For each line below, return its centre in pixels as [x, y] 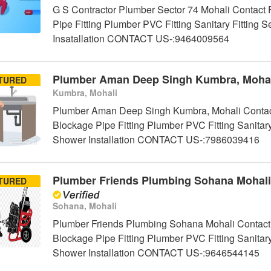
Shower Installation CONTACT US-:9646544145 [156, 253]
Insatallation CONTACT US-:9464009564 [141, 39]
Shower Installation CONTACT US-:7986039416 [156, 140]
